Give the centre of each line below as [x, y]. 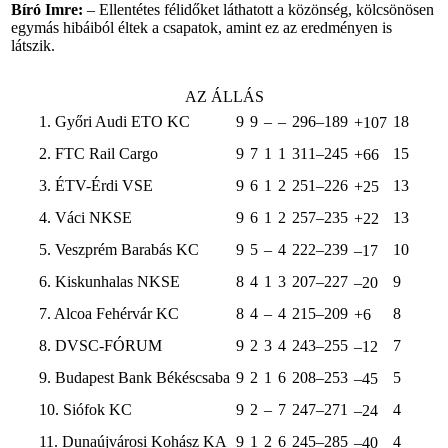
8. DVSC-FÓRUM [100, 345]
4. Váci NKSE [85, 217]
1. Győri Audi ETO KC [114, 121]
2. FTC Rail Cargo [98, 153]
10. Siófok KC [85, 409]
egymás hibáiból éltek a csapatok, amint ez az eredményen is [201, 27]
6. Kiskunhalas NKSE [109, 281]
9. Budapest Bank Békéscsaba [134, 377]
